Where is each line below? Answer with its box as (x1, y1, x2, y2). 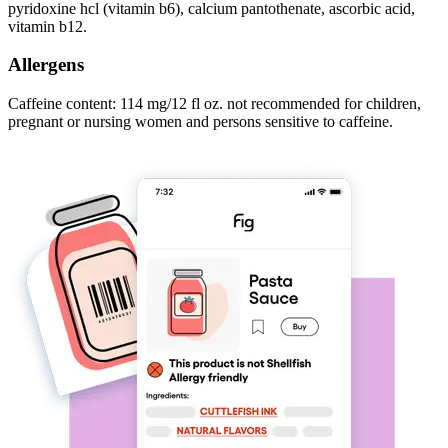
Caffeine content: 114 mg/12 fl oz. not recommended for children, (8, 95, 421, 113)
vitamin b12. (8, 17, 87, 35)
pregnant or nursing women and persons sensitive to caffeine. (8, 113, 393, 131)
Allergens (8, 54, 84, 76)
